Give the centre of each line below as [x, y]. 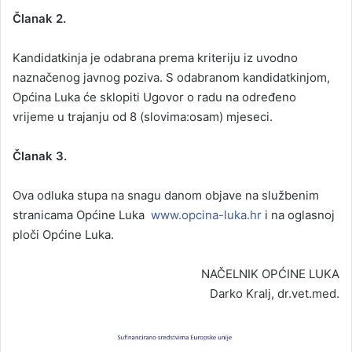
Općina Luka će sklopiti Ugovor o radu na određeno [154, 97]
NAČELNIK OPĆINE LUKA [270, 273]
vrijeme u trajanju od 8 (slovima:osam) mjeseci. [143, 116]
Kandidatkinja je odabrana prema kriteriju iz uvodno [155, 57]
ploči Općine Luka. [63, 234]
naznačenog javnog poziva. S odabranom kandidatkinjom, [171, 77]
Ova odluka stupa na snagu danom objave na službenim [166, 195]
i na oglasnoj [298, 214]
